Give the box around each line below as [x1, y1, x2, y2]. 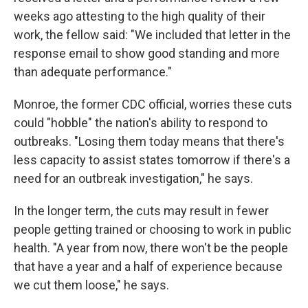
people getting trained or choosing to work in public [14, 222, 291, 236]
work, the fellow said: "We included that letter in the [14, 27, 291, 42]
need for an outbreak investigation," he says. [14, 171, 253, 186]
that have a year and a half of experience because [14, 259, 283, 274]
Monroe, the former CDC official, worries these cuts [14, 97, 292, 111]
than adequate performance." [14, 65, 172, 79]
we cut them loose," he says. [14, 278, 169, 292]
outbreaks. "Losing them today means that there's [14, 134, 285, 148]
